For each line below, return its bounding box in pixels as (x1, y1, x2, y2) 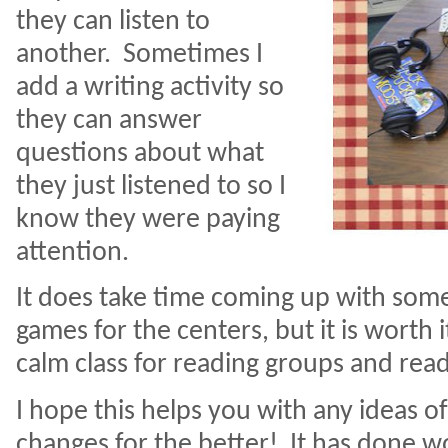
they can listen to (16, 7, 210, 36)
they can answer (16, 106, 202, 135)
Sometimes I (123, 40, 263, 69)
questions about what (16, 139, 264, 168)
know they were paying (16, 205, 280, 234)
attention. (16, 238, 129, 267)
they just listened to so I (16, 172, 286, 201)
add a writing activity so (16, 73, 284, 102)
